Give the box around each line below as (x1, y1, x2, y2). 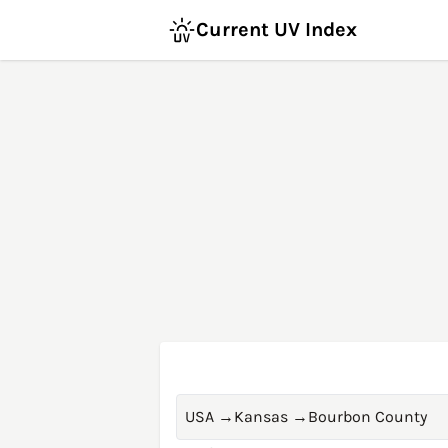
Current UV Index (196, 18, 357, 41)
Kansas (234, 407, 288, 426)
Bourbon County (308, 407, 427, 426)
